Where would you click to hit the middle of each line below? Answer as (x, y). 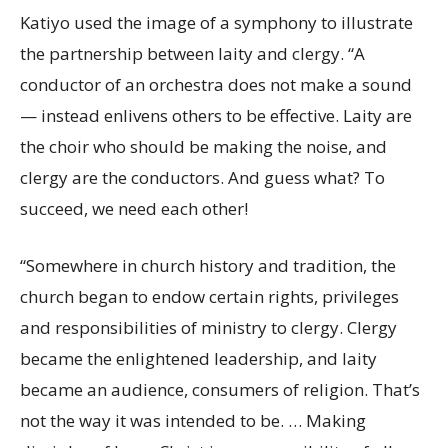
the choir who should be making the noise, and (203, 146)
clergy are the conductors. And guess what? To (202, 177)
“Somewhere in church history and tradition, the (208, 265)
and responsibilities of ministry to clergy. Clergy (208, 327)
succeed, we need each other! (134, 208)
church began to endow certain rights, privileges (209, 296)
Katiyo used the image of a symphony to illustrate (216, 22)
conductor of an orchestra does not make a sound (216, 84)
